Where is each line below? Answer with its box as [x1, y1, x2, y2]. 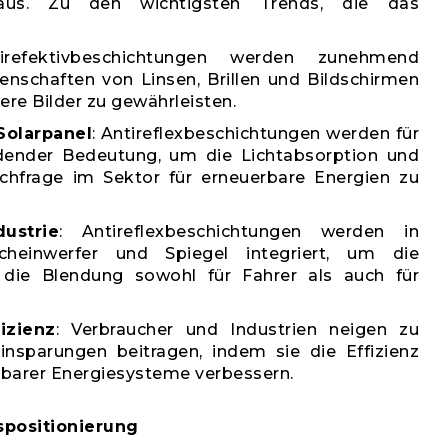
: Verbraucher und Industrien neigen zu [55, 320, 419, 339]
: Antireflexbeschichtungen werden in [59, 222, 420, 241]
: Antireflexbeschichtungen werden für [92, 124, 420, 143]
